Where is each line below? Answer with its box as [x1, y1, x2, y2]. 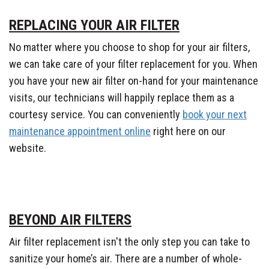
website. [9, 141, 49, 154]
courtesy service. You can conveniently [9, 107, 183, 121]
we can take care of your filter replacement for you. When [9, 57, 258, 70]
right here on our [151, 124, 226, 138]
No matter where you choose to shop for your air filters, [9, 40, 250, 53]
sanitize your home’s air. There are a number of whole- [9, 252, 242, 265]
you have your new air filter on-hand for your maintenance [9, 74, 258, 87]
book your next [183, 107, 247, 121]
